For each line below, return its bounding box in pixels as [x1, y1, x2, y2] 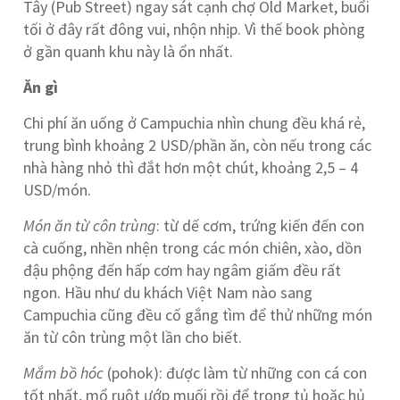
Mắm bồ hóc [23, 362, 104, 383]
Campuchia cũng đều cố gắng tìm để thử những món [23, 304, 373, 325]
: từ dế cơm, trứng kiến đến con [156, 215, 365, 236]
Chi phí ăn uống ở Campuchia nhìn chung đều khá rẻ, [23, 112, 366, 133]
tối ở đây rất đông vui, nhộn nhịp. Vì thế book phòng [23, 19, 366, 39]
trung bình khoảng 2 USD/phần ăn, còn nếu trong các [23, 135, 372, 155]
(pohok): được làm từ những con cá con [104, 362, 368, 383]
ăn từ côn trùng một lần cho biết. [23, 327, 243, 347]
